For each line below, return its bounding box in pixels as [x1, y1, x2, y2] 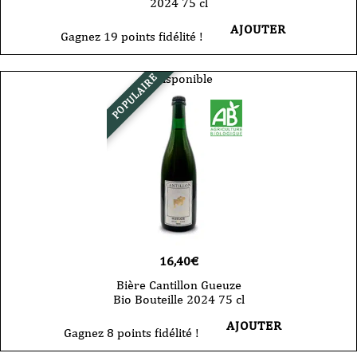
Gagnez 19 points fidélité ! [60, 29, 203, 45]
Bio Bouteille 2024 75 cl [112, 292, 245, 308]
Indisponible [144, 71, 213, 87]
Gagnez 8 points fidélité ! [64, 325, 199, 341]
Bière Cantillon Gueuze [116, 277, 241, 293]
